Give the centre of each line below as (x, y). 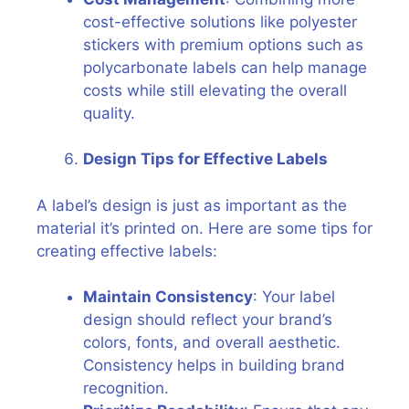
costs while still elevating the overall (215, 90)
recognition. (126, 388)
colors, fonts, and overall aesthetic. (212, 342)
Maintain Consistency (168, 297)
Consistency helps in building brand (214, 365)
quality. (109, 113)
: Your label (294, 297)
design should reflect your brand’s (208, 320)
